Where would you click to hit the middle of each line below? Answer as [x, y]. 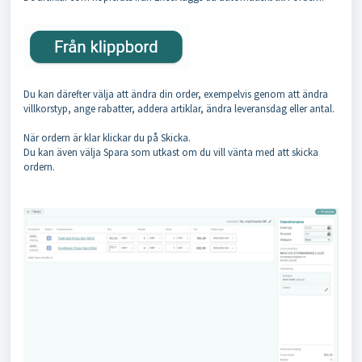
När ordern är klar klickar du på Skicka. [107, 137]
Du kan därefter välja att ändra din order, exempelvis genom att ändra [176, 94]
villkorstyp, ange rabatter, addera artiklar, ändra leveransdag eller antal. [179, 108]
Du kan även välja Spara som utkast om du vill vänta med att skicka [171, 152]
